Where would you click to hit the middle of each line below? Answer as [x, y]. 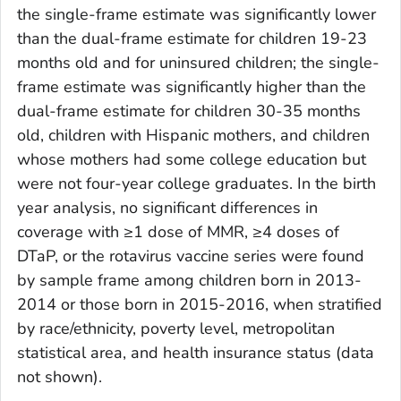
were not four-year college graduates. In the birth [196, 183]
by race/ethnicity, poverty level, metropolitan [176, 328]
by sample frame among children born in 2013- [189, 280]
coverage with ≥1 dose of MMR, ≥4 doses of [178, 231]
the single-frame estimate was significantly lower [196, 14]
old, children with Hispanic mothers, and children [193, 135]
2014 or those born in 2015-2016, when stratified [200, 304]
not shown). [60, 376]
